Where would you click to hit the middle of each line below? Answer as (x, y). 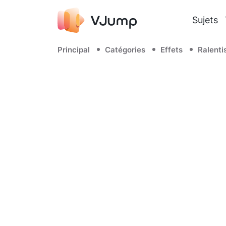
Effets (172, 50)
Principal (74, 50)
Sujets (205, 20)
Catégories (125, 50)
